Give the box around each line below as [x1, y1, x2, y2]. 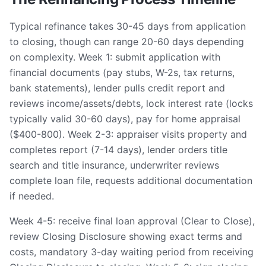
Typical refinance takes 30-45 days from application [9, 20, 246, 32]
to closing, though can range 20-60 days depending [9, 36, 244, 47]
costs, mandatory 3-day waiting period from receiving [9, 246, 254, 258]
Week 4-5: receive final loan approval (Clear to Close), [9, 215, 255, 227]
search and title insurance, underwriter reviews [9, 159, 219, 171]
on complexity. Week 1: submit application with [9, 51, 220, 63]
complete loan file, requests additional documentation [9, 175, 252, 186]
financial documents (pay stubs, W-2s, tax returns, [9, 66, 235, 78]
